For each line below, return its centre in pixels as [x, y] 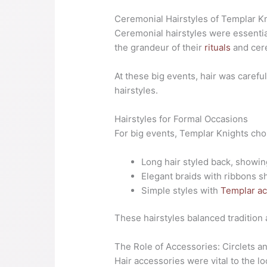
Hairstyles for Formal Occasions [181, 119]
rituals [218, 47]
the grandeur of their [160, 47]
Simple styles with [181, 190]
